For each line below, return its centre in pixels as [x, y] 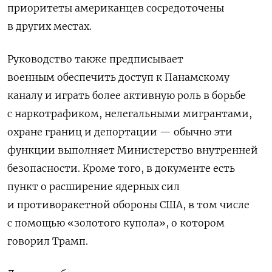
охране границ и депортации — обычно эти [120, 131]
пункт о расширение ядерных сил [93, 186]
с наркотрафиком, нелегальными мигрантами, [130, 113]
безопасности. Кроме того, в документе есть [121, 168]
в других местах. [49, 26]
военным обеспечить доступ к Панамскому [118, 77]
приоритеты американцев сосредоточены [116, 8]
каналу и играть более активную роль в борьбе [127, 95]
